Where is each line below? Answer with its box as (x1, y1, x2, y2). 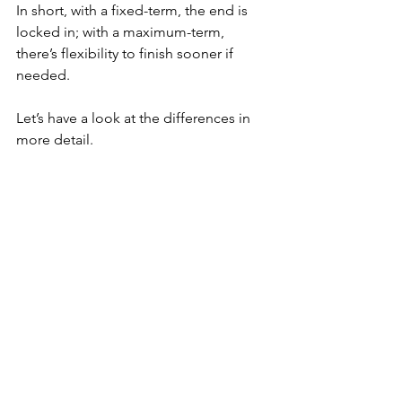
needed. (16, 66, 70, 83)
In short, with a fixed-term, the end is (16, 2, 251, 19)
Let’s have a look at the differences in (16, 109, 254, 127)
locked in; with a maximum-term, (16, 23, 228, 40)
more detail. (16, 131, 93, 148)
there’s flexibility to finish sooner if (16, 45, 237, 62)
